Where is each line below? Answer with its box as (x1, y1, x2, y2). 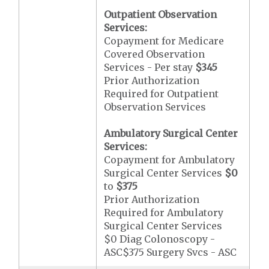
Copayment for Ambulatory (104, 154, 235, 166)
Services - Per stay (104, 61, 196, 73)
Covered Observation (104, 48, 205, 60)
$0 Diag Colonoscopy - (104, 233, 216, 245)
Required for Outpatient (104, 88, 219, 100)
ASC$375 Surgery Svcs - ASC (104, 246, 237, 258)
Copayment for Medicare (104, 35, 225, 47)
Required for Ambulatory (104, 207, 224, 219)
